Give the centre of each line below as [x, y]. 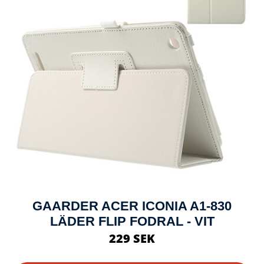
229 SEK [132, 238]
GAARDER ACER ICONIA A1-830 [132, 206]
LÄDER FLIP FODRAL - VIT [132, 221]
